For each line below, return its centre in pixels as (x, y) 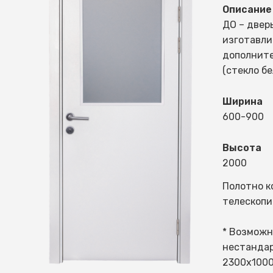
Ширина (243, 101)
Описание (247, 9)
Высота (242, 148)
